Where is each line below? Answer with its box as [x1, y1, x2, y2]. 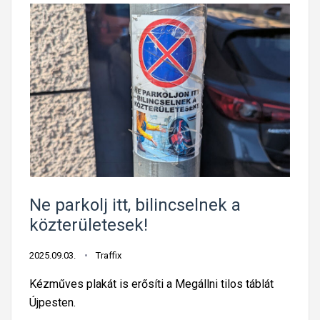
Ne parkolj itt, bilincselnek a [29, 194, 241, 215]
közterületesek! [29, 214, 148, 235]
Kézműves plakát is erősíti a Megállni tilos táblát [29, 276, 274, 291]
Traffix [96, 249, 121, 261]
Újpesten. [29, 295, 76, 309]
